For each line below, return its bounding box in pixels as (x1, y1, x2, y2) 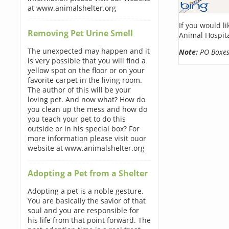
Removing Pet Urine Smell (27, 28, 133, 39)
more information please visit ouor (27, 133, 146, 143)
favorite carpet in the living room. (27, 75, 142, 85)
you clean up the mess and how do (27, 104, 147, 114)
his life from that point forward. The (27, 215, 151, 225)
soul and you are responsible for (27, 205, 139, 215)
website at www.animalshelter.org (27, 143, 145, 153)
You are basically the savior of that (27, 196, 146, 205)
